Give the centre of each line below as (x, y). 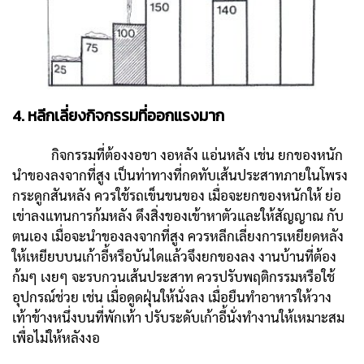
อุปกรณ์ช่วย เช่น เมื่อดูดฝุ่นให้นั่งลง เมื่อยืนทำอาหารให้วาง (172, 297)
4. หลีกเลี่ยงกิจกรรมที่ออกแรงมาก (118, 116)
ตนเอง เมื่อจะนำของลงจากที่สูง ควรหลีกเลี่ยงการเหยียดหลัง (178, 236)
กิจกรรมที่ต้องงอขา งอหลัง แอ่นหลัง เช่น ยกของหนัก (178, 155)
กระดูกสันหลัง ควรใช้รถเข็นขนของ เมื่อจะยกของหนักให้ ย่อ (177, 195)
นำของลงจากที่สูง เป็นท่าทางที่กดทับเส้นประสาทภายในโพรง (180, 175)
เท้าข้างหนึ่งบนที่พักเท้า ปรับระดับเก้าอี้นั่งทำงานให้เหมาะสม (178, 317)
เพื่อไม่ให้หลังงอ (56, 338)
